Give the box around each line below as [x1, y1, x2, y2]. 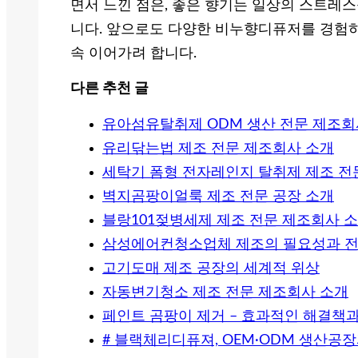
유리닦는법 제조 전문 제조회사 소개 [102, 141, 334, 157]
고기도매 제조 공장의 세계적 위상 [102, 261, 320, 276]
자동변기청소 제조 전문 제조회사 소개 [102, 285, 348, 300]
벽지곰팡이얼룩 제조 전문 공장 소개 [102, 189, 334, 205]
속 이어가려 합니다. [70, 46, 197, 62]
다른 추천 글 [70, 82, 149, 97]
